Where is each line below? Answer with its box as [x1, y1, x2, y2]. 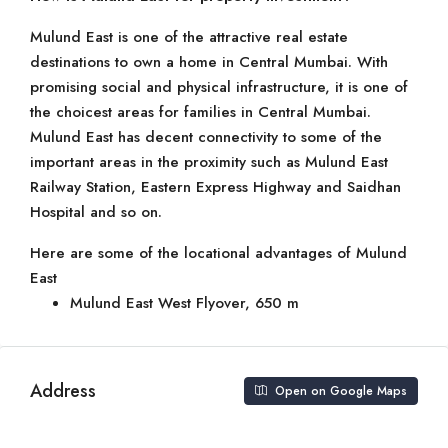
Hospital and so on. [30, 201, 162, 223]
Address [30, 377, 96, 404]
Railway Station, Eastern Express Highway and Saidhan [30, 176, 401, 198]
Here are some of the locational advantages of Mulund [30, 242, 407, 264]
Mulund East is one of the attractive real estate [30, 26, 348, 48]
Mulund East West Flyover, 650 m [70, 292, 299, 314]
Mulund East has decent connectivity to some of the [30, 126, 382, 148]
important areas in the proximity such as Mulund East [30, 151, 388, 173]
